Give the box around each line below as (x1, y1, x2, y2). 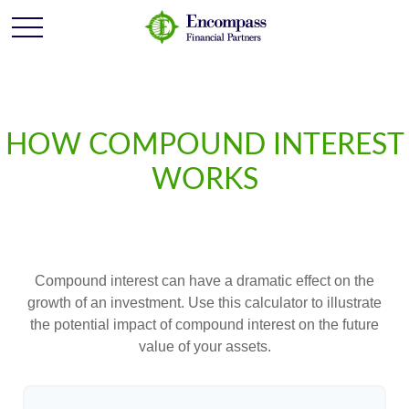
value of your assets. (138, 339, 271, 354)
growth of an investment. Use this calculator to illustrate (27, 295, 382, 310)
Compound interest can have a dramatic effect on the (35, 273, 374, 288)
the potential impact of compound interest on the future (30, 317, 379, 332)
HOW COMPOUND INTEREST (5, 131, 404, 160)
